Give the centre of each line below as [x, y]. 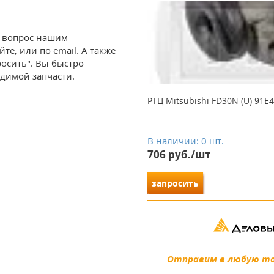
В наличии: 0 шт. [185, 141]
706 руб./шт [179, 155]
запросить [175, 183]
